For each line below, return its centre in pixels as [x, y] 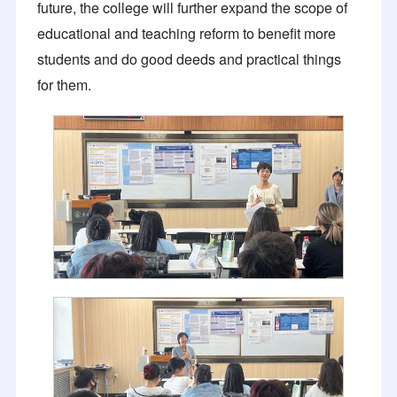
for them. [64, 84]
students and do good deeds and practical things [189, 58]
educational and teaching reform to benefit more [187, 33]
